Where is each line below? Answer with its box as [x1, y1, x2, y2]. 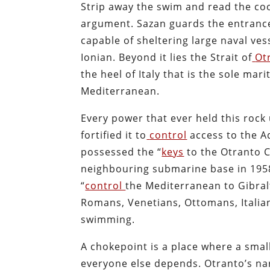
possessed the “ [81, 145, 162, 159]
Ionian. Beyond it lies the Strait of [81, 51, 253, 64]
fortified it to [81, 128, 147, 142]
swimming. [81, 213, 136, 227]
